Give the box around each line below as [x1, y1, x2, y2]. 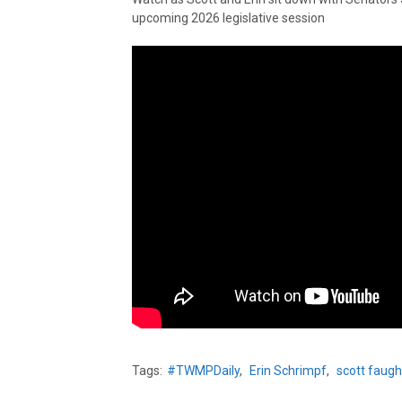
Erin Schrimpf [249, 363, 327, 378]
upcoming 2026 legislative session [132, 10, 325, 25]
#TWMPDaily [167, 363, 240, 378]
